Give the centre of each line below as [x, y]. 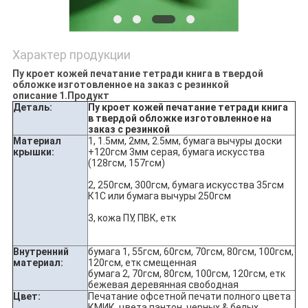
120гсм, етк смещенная [142, 263]
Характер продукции [71, 55]
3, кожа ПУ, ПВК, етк [132, 218]
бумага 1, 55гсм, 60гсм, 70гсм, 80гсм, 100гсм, [190, 252]
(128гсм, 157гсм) [126, 163]
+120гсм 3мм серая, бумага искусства [176, 152]
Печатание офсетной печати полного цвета [189, 297]
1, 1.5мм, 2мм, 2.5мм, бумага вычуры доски [185, 141]
